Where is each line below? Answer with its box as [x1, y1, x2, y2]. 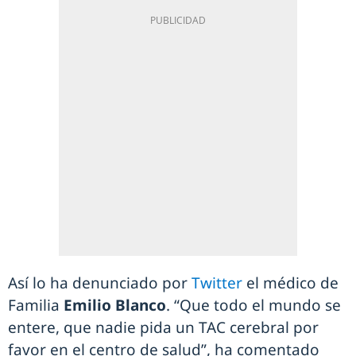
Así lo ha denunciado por [8, 273, 192, 294]
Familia [8, 295, 60, 316]
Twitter [192, 273, 246, 294]
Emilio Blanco [60, 295, 166, 316]
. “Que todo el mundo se [166, 295, 341, 316]
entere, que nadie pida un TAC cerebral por [8, 317, 319, 339]
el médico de [246, 273, 339, 294]
